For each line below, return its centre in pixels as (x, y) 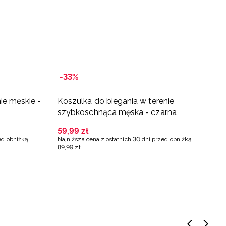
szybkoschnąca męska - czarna (117, 112)
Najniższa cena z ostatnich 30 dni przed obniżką (125, 139)
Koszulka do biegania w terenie (116, 101)
